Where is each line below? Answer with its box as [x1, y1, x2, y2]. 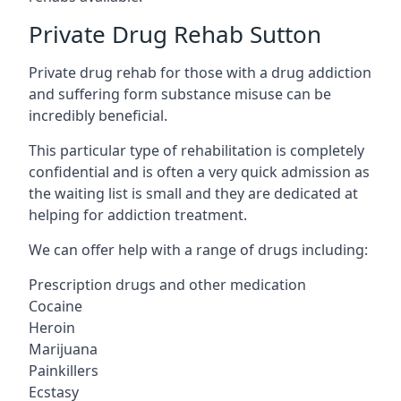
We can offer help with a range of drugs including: [29, 239, 368, 260]
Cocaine [29, 295, 82, 316]
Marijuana [29, 338, 98, 359]
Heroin [29, 317, 75, 337]
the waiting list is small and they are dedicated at [29, 183, 358, 203]
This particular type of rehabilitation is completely [29, 140, 364, 160]
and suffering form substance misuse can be [29, 83, 331, 104]
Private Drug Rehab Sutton [29, 17, 321, 50]
